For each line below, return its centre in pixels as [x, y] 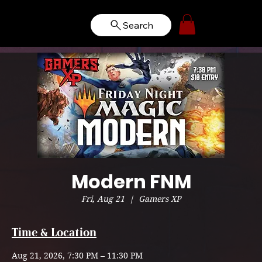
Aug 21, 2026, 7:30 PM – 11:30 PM [77, 256]
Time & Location [54, 233]
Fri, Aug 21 [103, 199]
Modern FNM [131, 182]
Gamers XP [160, 199]
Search [138, 25]
